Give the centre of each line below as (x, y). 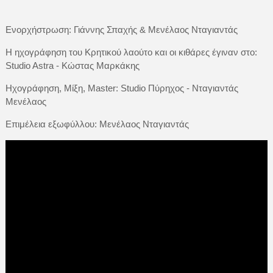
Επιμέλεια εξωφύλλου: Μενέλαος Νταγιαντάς (97, 124)
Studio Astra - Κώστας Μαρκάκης (72, 65)
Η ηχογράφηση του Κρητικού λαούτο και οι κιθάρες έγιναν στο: (131, 52)
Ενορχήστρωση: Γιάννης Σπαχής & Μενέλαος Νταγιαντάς (121, 29)
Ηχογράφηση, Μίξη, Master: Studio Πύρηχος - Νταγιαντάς (122, 88)
